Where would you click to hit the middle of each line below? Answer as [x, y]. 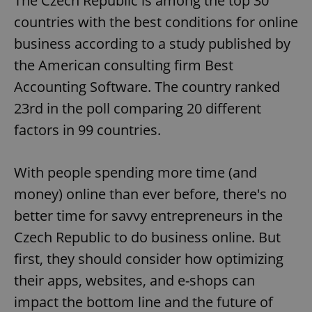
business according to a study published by [152, 44]
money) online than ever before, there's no [150, 194]
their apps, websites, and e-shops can [134, 281]
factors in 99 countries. [87, 130]
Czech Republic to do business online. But [147, 237]
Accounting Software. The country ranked [147, 87]
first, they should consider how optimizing [149, 259]
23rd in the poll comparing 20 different [138, 109]
